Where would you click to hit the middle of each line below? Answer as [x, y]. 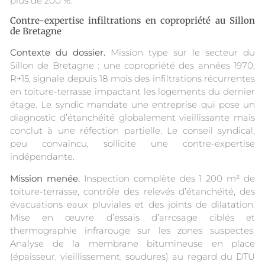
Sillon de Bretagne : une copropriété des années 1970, [132, 66]
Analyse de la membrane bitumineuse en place [132, 243]
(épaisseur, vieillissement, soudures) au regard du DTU [132, 256]
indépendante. [42, 157]
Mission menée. [45, 178]
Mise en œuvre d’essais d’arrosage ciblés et [132, 217]
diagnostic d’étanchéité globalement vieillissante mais [132, 118]
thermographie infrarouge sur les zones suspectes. [132, 230]
